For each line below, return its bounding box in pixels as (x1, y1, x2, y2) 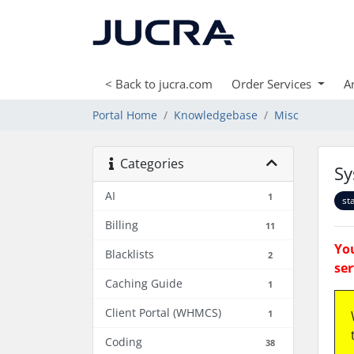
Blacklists (105, 247, 154, 262)
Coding (105, 334, 142, 349)
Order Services (232, 76, 314, 92)
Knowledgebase (174, 107, 258, 122)
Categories (114, 155, 184, 172)
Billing (105, 217, 138, 232)
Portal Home (92, 107, 157, 122)
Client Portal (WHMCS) (105, 305, 221, 320)
